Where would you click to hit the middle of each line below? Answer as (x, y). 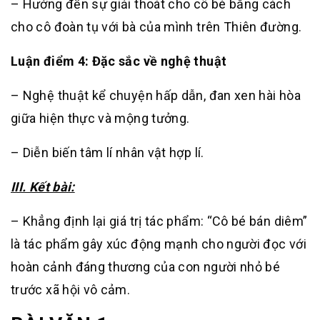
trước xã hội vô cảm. (71, 290)
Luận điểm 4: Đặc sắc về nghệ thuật (119, 61)
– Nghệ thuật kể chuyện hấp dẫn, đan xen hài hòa (156, 95)
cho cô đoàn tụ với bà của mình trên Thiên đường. (156, 27)
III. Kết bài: (43, 187)
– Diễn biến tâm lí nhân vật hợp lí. (107, 152)
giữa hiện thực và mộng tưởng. (100, 118)
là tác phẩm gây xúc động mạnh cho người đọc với (159, 244)
